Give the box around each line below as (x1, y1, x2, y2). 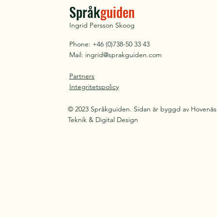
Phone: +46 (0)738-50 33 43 (69, 40, 150, 48)
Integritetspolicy (69, 82, 119, 91)
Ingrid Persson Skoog (69, 21, 135, 30)
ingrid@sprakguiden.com (85, 50, 162, 59)
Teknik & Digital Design (68, 115, 138, 124)
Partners (69, 72, 94, 80)
